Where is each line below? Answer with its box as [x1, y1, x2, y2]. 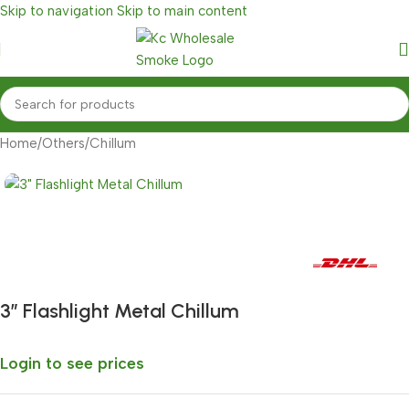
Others [42, 135, 85, 152]
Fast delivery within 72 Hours [32, 253, 212, 270]
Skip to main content [117, 3, 247, 19]
